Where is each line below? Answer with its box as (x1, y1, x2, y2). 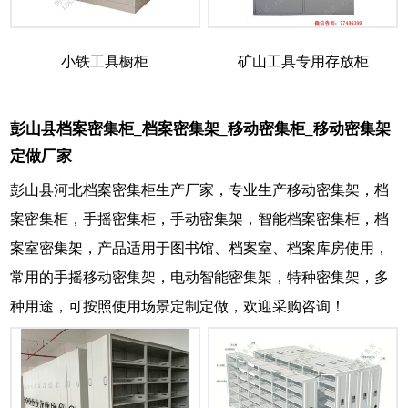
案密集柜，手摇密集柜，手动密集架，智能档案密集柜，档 (10, 211, 389, 228)
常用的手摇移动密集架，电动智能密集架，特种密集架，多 (10, 270, 389, 286)
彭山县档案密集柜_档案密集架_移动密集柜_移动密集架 (10, 120, 391, 138)
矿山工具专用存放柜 (237, 54, 369, 70)
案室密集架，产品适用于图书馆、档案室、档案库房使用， (10, 240, 389, 257)
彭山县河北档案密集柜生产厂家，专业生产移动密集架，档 (10, 182, 389, 199)
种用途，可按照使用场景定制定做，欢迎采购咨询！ (10, 299, 345, 315)
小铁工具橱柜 (61, 54, 149, 70)
